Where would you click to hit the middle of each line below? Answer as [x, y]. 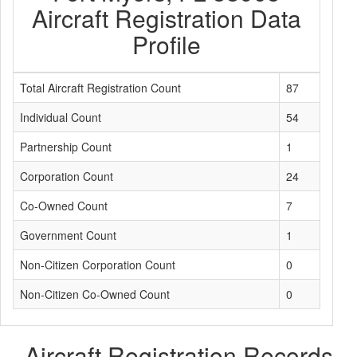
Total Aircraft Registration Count [100, 88]
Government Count [68, 235]
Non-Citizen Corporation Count [98, 265]
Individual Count [61, 117]
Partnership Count [66, 147]
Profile [167, 44]
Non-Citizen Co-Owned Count [95, 294]
